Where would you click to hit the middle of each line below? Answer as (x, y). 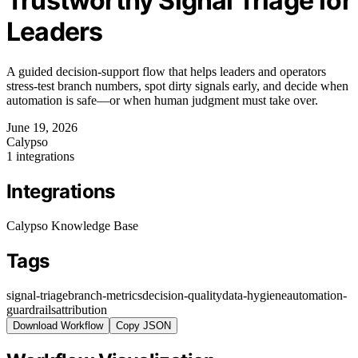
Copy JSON (143, 325)
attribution (82, 309)
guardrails (31, 309)
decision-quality (182, 295)
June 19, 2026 (42, 127)
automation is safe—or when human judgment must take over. (162, 100)
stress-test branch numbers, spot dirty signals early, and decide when (177, 86)
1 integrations (40, 156)
